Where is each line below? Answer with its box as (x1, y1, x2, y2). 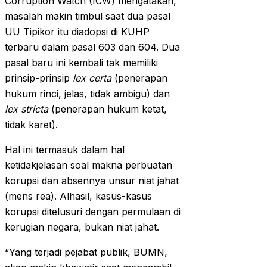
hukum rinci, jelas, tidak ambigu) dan (5, 88, 170, 100)
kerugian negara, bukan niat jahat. (5, 221, 159, 234)
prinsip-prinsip (5, 72, 73, 85)
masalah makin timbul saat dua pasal (5, 10, 170, 23)
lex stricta (5, 103, 51, 116)
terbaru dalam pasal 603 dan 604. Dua (5, 41, 180, 54)
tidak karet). (5, 119, 58, 131)
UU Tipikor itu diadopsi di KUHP (5, 26, 150, 38)
